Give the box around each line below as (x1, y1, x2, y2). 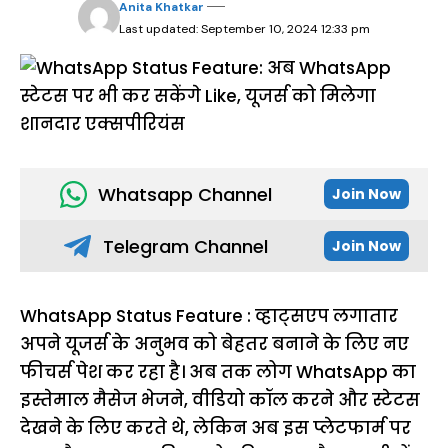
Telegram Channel (102, 233, 268, 259)
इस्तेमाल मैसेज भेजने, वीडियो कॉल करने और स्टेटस (20, 388, 420, 412)
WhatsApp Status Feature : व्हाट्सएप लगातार (20, 304, 398, 328)
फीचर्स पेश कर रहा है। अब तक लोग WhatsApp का (20, 360, 416, 384)
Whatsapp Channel (97, 181, 272, 207)
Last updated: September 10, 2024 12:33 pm (118, 21, 370, 37)
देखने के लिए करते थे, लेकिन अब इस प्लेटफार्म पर (20, 416, 411, 440)
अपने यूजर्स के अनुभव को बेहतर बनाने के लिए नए (20, 332, 409, 356)
